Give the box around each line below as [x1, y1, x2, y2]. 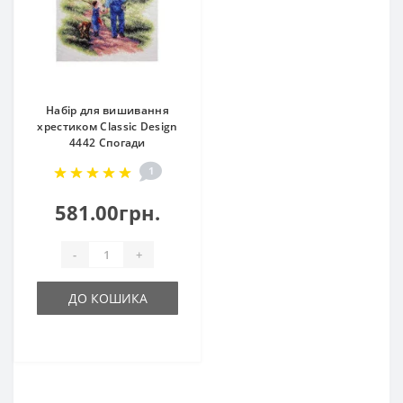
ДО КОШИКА [67, 290, 148, 308]
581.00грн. [55, 199, 160, 227]
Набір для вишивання [46, 103, 169, 119]
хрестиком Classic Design [37, 119, 178, 135]
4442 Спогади [69, 135, 146, 151]
